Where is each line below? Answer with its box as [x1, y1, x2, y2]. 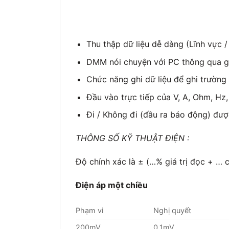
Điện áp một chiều [76, 179, 148, 190]
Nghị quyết [153, 205, 192, 215]
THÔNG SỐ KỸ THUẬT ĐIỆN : [76, 133, 189, 144]
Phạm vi [76, 205, 103, 215]
